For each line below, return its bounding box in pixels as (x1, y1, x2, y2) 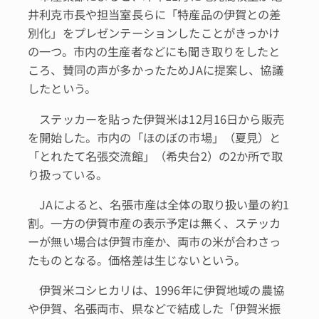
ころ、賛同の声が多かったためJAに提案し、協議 (28, 61, 283, 79)
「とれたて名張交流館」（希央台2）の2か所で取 (28, 147, 283, 164)
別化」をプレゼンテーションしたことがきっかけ (28, 24, 281, 42)
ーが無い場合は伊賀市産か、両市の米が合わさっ (28, 232, 281, 250)
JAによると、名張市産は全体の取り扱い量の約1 (28, 195, 289, 213)
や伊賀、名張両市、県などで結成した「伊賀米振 (28, 300, 281, 318)
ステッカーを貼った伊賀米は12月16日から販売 (28, 110, 284, 127)
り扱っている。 (28, 165, 108, 183)
